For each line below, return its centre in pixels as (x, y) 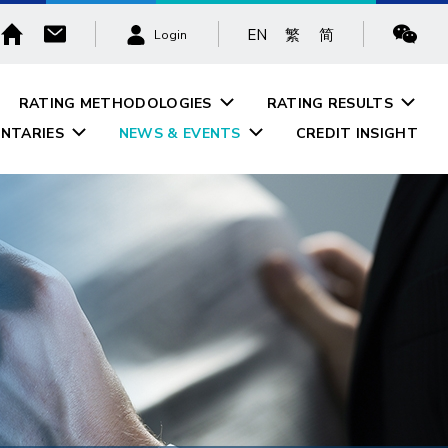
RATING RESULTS (329, 103)
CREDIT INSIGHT (356, 133)
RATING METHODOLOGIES (115, 103)
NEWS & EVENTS (179, 133)
